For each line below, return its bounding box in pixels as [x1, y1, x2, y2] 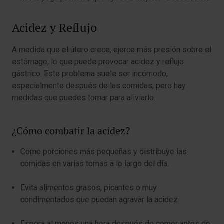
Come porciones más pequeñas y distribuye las [20, 147, 187, 156]
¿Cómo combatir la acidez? [12, 124, 130, 137]
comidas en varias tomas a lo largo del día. [20, 159, 169, 168]
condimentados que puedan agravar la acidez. [20, 195, 179, 204]
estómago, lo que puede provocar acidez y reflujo [12, 57, 184, 66]
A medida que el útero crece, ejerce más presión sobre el [12, 45, 211, 54]
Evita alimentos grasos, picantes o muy [20, 183, 157, 192]
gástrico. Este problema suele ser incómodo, [12, 69, 168, 78]
